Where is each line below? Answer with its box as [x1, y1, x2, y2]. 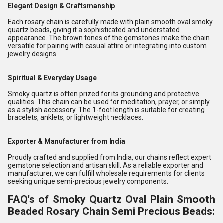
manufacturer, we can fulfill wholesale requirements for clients [8, 169, 205, 177]
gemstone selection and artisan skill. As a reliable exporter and [8, 161, 203, 169]
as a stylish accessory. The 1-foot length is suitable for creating [8, 106, 205, 113]
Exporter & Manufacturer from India [8, 137, 125, 145]
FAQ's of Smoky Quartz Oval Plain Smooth [8, 193, 215, 205]
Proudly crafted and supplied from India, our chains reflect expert [8, 153, 211, 161]
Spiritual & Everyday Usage [8, 74, 97, 82]
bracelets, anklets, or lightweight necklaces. [8, 113, 143, 121]
